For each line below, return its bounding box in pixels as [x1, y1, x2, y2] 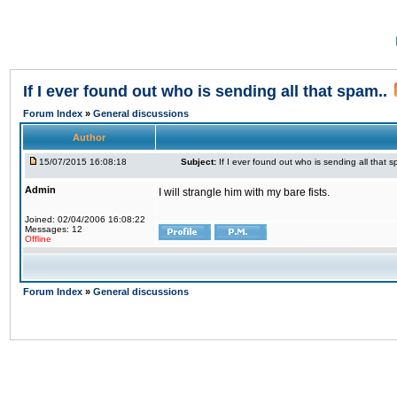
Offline [25, 234, 51, 244]
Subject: [181, 157, 216, 167]
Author [73, 132, 105, 143]
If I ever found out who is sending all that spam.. [23, 82, 387, 100]
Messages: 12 [25, 224, 82, 234]
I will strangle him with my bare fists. [159, 186, 330, 198]
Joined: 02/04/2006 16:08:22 [25, 214, 145, 224]
